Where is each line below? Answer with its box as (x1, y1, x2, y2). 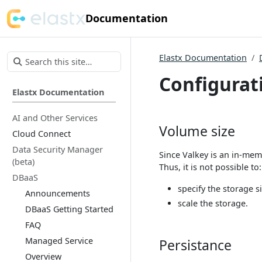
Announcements (25, 188, 90, 199)
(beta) (12, 156, 35, 167)
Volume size (159, 122, 235, 140)
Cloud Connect (12, 128, 71, 139)
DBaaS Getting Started (25, 204, 113, 215)
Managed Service (25, 235, 93, 246)
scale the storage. (178, 198, 248, 209)
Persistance (159, 236, 232, 254)
